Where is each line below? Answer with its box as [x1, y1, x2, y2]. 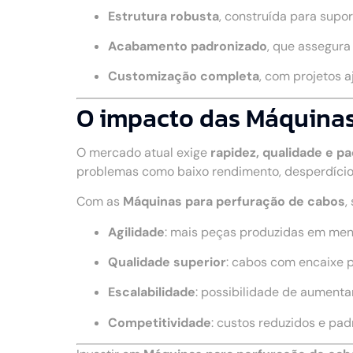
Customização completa [108, 68, 259, 85]
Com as [76, 193, 123, 210]
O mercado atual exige [76, 143, 210, 161]
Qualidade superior [108, 254, 226, 271]
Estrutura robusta [108, 7, 219, 24]
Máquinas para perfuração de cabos [123, 193, 345, 210]
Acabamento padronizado [108, 38, 267, 55]
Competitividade [108, 314, 211, 331]
